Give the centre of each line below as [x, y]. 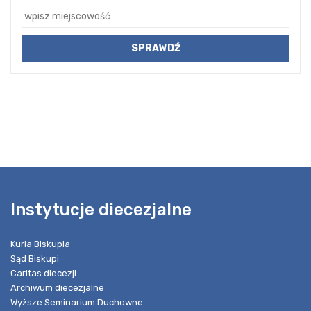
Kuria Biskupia [40, 244]
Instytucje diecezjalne [101, 209]
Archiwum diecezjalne [57, 287]
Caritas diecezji [43, 273]
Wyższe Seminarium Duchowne [77, 302]
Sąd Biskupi [35, 258]
